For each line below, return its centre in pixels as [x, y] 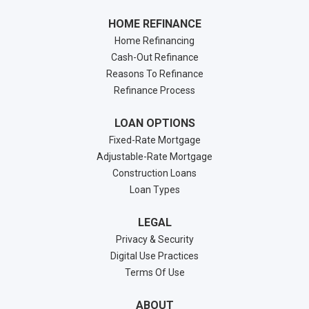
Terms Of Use [154, 272]
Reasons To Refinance [154, 74]
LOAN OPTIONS [154, 123]
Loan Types [154, 190]
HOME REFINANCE [154, 24]
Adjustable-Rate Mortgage [154, 157]
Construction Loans [154, 173]
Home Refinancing [154, 41]
